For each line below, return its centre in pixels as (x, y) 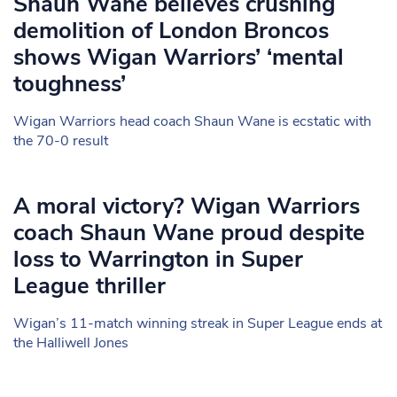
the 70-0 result (61, 141)
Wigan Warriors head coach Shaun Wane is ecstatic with (192, 121)
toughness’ (70, 84)
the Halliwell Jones (71, 343)
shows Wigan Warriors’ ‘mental (179, 57)
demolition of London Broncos (171, 31)
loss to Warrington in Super (158, 259)
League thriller (90, 286)
